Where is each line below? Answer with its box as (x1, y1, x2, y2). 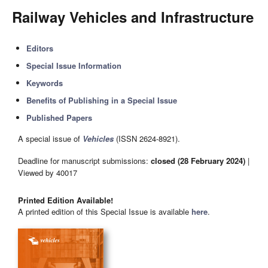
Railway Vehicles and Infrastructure (12, 7, 254, 27)
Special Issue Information (26, 60, 122, 71)
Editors (26, 42, 54, 54)
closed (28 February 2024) (151, 154, 245, 166)
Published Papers (26, 112, 93, 123)
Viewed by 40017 (18, 166, 77, 178)
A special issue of (18, 133, 83, 145)
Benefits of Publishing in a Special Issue (26, 95, 178, 106)
